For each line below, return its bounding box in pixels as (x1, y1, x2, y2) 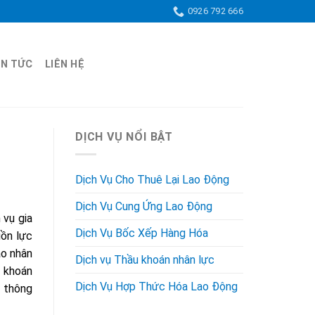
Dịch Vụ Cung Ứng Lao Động (75, 199, 212, 213)
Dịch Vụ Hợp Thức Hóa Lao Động (75, 279, 238, 293)
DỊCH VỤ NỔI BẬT (75, 130, 173, 143)
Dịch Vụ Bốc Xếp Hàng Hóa (75, 226, 208, 240)
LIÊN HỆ (45, 58, 85, 70)
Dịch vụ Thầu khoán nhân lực (75, 252, 214, 266)
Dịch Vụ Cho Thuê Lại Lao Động (75, 172, 229, 186)
